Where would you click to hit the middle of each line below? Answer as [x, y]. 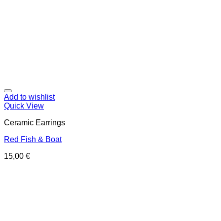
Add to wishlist [29, 97]
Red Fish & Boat [33, 140]
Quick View [24, 106]
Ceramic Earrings [35, 123]
